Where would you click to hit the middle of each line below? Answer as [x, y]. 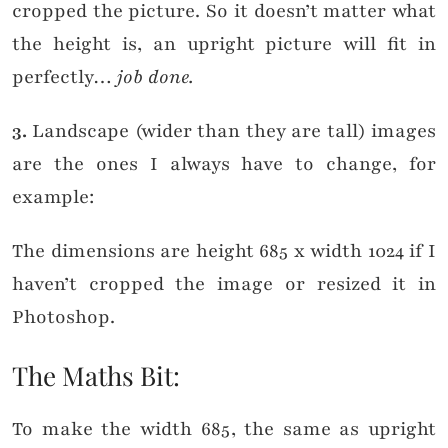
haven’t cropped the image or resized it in [224, 284]
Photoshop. [63, 317]
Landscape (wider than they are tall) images [231, 131]
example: [53, 197]
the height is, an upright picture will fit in [224, 44]
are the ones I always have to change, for [224, 164]
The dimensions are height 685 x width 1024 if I [224, 251]
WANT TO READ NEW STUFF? [224, 400]
